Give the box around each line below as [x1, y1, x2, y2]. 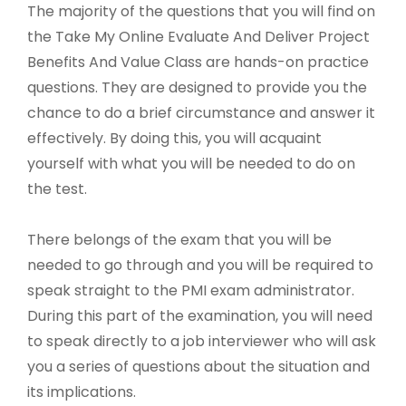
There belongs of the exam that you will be [27, 229, 332, 251]
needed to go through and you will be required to [27, 255, 373, 276]
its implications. [27, 382, 136, 403]
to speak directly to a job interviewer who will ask [27, 331, 376, 353]
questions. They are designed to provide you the [27, 77, 367, 99]
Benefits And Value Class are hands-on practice [27, 52, 369, 73]
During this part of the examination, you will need [27, 305, 372, 327]
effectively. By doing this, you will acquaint [27, 128, 322, 150]
